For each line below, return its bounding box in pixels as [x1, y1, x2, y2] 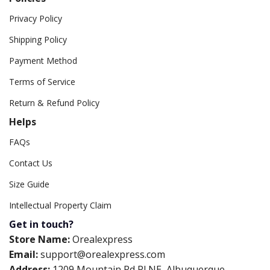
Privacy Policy [9, 12, 62, 24]
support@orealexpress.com [40, 248, 165, 262]
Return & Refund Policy [9, 96, 99, 108]
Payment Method [9, 54, 77, 66]
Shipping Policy [9, 33, 67, 45]
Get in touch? [9, 218, 74, 231]
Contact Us [9, 157, 52, 169]
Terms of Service [9, 75, 75, 87]
